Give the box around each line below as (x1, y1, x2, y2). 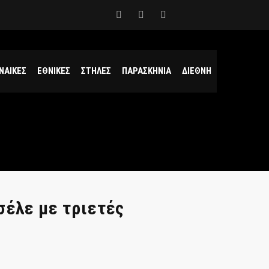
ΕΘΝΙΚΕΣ (37, 65, 70, 76)
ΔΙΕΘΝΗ (182, 65, 211, 76)
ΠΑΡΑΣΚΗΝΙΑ (122, 65, 171, 76)
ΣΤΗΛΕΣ (81, 65, 111, 76)
